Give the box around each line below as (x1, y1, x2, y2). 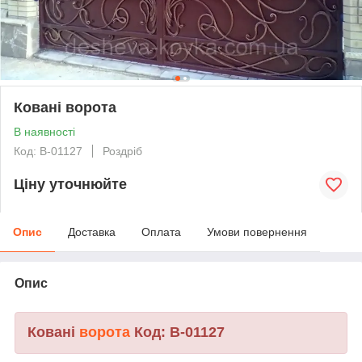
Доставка (68, 225, 116, 238)
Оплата (141, 225, 181, 238)
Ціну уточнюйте (14, 176, 127, 193)
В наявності (14, 124, 75, 138)
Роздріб (103, 144, 142, 158)
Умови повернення (207, 225, 307, 238)
